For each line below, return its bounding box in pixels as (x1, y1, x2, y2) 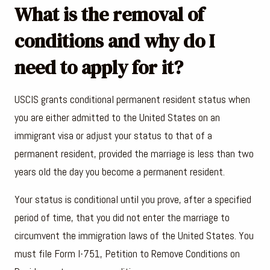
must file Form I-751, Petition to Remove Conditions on (14, 246, 240, 260)
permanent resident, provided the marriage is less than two (14, 146, 254, 160)
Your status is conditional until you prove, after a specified (14, 192, 251, 206)
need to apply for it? (14, 54, 183, 81)
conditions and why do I (14, 27, 215, 54)
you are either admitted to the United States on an (14, 110, 220, 124)
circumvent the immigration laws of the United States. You (14, 228, 254, 242)
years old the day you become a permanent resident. (14, 164, 225, 178)
